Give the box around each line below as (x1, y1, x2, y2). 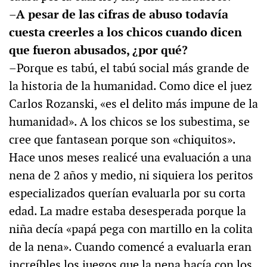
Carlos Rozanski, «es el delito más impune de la (9, 96, 258, 112)
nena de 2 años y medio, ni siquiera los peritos (9, 167, 253, 184)
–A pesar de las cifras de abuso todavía (9, 7, 228, 23)
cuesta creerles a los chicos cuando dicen (9, 24, 242, 41)
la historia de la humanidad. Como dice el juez (9, 78, 252, 94)
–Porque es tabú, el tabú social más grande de (9, 60, 249, 76)
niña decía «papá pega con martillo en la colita (9, 221, 253, 237)
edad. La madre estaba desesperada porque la (9, 203, 246, 219)
